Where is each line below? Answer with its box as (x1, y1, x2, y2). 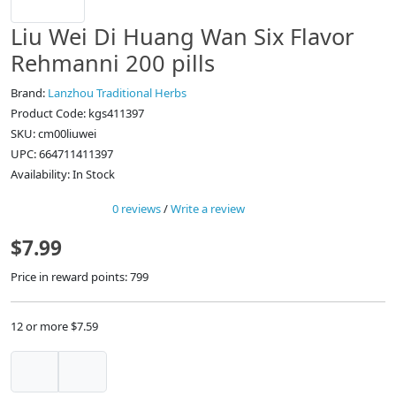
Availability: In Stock (11, 166, 115, 183)
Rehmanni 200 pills (11, 48, 215, 79)
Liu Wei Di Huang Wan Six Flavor (11, 21, 354, 52)
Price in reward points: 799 (11, 269, 148, 286)
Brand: (11, 85, 48, 102)
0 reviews (112, 201, 161, 217)
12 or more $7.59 (11, 318, 98, 335)
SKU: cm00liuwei (11, 126, 96, 142)
